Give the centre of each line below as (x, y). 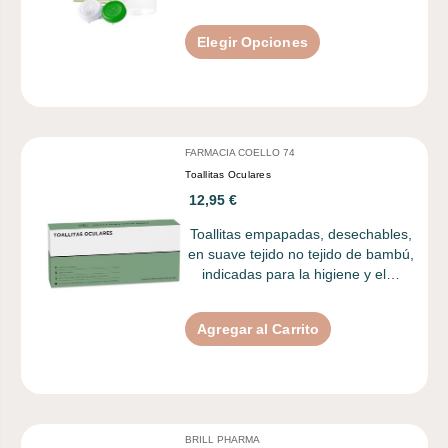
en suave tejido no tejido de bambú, (301, 253)
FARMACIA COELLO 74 (240, 152)
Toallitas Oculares (228, 174)
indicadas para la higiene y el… (301, 273)
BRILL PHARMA (223, 439)
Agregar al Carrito (258, 328)
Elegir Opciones (252, 41)
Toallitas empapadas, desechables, (301, 233)
